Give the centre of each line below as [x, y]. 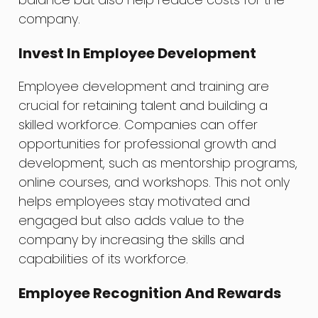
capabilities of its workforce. [104, 258]
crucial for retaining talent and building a [143, 105]
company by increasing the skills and [132, 239]
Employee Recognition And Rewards [150, 293]
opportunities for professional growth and [148, 143]
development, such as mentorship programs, [158, 163]
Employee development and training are [144, 86]
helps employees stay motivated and [135, 201]
